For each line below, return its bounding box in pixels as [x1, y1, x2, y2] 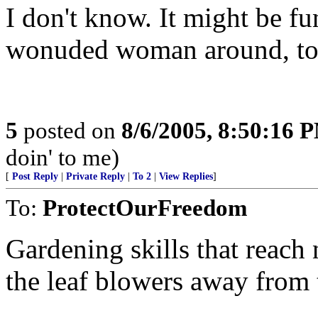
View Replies [159, 171, 213, 182]
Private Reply [66, 171, 125, 182]
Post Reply [12, 171, 58, 182]
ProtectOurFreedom [43, 194, 247, 221]
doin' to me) [6, 144, 119, 170]
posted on [18, 117, 121, 143]
